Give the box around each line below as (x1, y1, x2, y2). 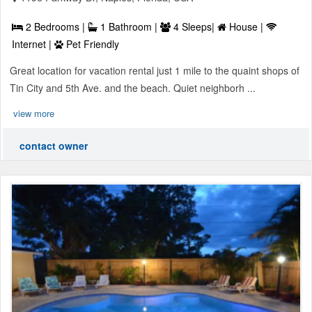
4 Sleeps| (171, 19, 217, 33)
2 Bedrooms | (23, 19, 88, 33)
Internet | (12, 36, 54, 51)
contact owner (19, 138, 88, 153)
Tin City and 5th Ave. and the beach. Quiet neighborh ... (10, 80, 256, 95)
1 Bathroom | (97, 19, 160, 33)
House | (226, 19, 266, 33)
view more (13, 106, 54, 120)
